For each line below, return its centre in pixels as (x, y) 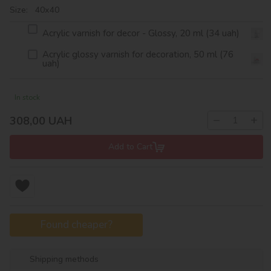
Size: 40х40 (34, 10)
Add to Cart (130, 146)
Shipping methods (64, 259)
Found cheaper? (76, 225)
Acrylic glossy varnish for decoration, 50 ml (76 (138, 54)
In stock (27, 97)
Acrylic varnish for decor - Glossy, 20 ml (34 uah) (141, 34)
